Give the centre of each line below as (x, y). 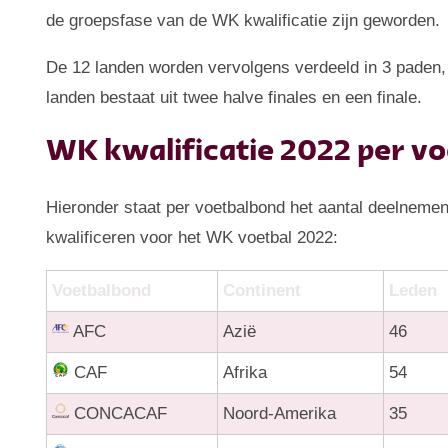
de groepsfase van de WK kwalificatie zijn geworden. (243, 20)
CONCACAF (118, 413)
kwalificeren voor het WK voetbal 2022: (192, 237)
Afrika (245, 372)
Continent (262, 290)
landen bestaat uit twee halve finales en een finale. (234, 97)
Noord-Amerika (280, 413)
